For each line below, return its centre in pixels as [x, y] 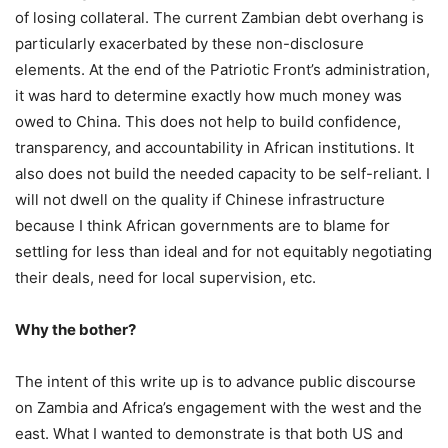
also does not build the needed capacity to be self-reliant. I [222, 174]
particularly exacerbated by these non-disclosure [189, 44]
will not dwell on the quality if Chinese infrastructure [200, 200]
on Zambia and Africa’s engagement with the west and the [218, 408]
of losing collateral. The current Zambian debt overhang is [219, 18]
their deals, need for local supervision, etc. [165, 278]
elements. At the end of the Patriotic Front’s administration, [222, 70]
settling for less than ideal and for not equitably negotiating [223, 252]
